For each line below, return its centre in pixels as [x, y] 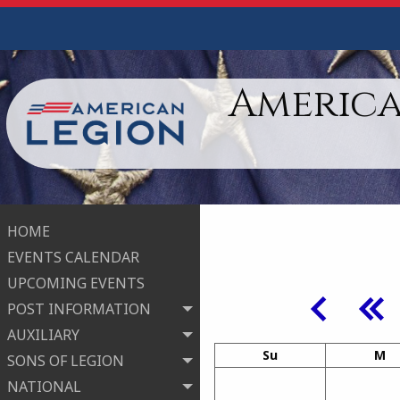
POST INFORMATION [79, 309]
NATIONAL [44, 387]
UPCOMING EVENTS [76, 283]
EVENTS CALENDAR [73, 258]
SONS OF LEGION [66, 361]
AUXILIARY [43, 335]
